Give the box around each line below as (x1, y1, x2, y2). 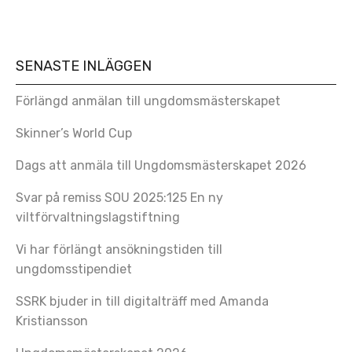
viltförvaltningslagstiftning (16, 209, 180, 225)
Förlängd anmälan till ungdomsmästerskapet (16, 93, 280, 108)
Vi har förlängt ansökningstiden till (16, 241, 222, 257)
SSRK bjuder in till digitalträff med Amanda (16, 293, 269, 309)
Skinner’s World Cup (16, 125, 132, 141)
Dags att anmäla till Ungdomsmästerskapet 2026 (16, 157, 306, 173)
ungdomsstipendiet (16, 261, 132, 277)
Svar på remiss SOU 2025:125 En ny (16, 189, 223, 205)
